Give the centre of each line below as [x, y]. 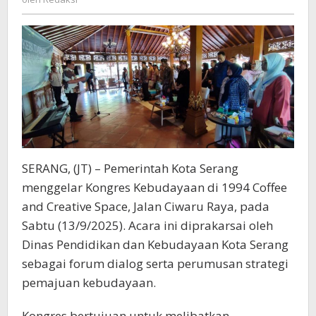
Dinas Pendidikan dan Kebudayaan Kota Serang [155, 244]
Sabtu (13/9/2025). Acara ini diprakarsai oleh [147, 225]
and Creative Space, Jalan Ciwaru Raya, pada [146, 206]
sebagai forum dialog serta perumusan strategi [155, 263]
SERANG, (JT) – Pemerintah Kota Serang [130, 168]
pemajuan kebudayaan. [89, 282]
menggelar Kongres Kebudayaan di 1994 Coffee [154, 187]
